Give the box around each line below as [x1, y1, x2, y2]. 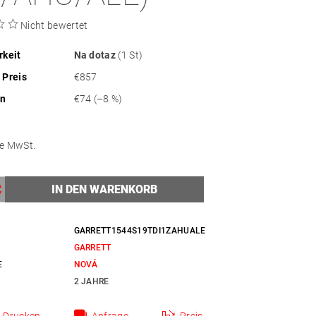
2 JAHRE [73, 276, 109, 287]
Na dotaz [73, 49, 119, 61]
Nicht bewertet [20, 20, 88, 32]
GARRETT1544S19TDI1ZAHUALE [73, 226, 206, 236]
